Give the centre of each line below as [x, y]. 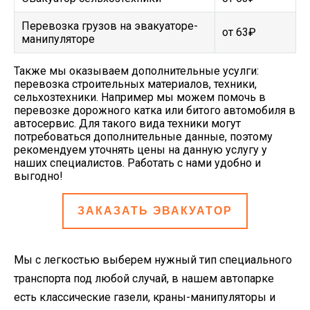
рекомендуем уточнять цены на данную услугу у [140, 150]
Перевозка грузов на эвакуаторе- [110, 26]
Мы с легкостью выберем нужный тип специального [153, 260]
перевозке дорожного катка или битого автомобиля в [155, 110]
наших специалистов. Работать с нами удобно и [137, 163]
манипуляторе [58, 39]
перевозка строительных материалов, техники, [135, 84]
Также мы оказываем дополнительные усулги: [136, 71]
